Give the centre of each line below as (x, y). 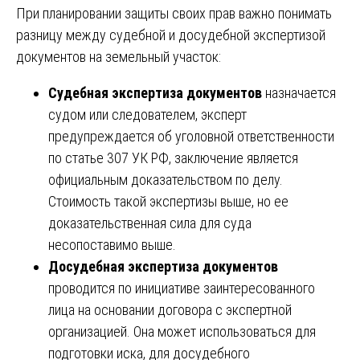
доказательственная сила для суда (150, 223)
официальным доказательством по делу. (166, 179)
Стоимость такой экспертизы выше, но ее (168, 201)
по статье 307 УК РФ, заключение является (173, 157)
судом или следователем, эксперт (147, 114)
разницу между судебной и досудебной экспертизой (171, 35)
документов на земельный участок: (119, 56)
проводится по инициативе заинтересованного (182, 288)
